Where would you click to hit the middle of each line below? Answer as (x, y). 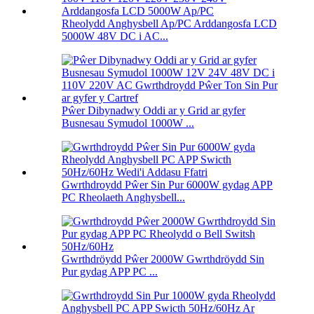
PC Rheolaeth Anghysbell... (123, 198)
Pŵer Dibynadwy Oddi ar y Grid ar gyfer (153, 111)
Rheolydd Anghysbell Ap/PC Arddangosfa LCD (169, 24)
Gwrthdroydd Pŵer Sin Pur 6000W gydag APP (167, 185)
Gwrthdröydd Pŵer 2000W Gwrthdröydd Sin (163, 259)
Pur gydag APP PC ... (110, 272)
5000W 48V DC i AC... (115, 36)
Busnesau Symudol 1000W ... (128, 123)
